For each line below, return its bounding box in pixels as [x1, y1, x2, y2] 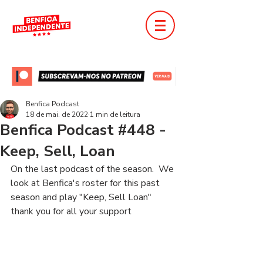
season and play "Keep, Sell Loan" [11, 191, 151, 204]
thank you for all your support [11, 205, 131, 218]
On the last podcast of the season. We [11, 163, 176, 176]
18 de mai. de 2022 [26, 110, 88, 119]
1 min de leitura [90, 110, 140, 119]
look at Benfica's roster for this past [11, 177, 162, 190]
